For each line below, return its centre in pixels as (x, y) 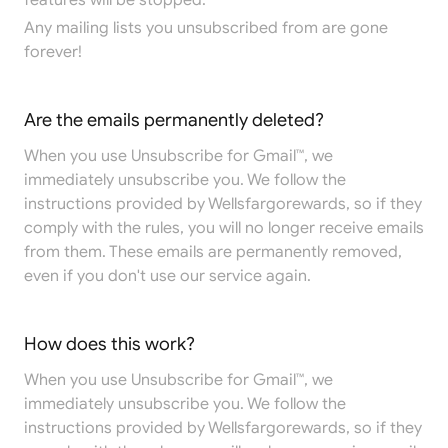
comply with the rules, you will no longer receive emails (224, 228)
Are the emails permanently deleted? (174, 120)
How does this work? (109, 344)
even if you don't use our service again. (167, 276)
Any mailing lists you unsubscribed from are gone (206, 28)
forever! (53, 52)
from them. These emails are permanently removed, (213, 252)
